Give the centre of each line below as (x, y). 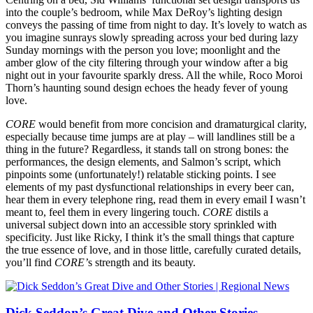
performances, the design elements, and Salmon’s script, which (143, 161)
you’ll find (30, 262)
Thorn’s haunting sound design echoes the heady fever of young (147, 87)
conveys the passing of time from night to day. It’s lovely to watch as (156, 24)
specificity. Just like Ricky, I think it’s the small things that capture (150, 237)
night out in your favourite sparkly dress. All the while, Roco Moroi (154, 75)
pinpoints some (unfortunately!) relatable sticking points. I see (141, 174)
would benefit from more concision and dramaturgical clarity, (173, 124)
